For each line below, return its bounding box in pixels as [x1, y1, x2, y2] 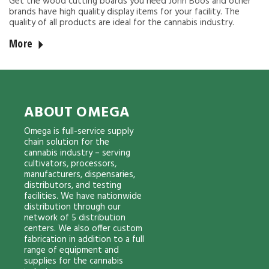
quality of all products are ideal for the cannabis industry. [9, 16, 234, 30]
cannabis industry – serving [24, 146, 130, 160]
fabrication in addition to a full [24, 232, 144, 247]
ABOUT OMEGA [24, 101, 130, 124]
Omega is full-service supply [24, 124, 133, 139]
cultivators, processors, [24, 157, 116, 171]
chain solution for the [24, 135, 109, 150]
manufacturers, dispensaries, [24, 168, 135, 182]
